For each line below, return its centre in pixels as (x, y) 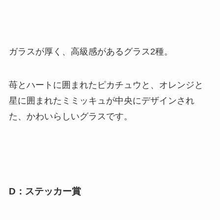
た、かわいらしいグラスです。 (70, 116)
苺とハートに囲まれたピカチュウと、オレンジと (106, 85)
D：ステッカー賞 (45, 192)
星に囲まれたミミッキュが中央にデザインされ (101, 100)
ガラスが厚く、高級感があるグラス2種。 (91, 52)
